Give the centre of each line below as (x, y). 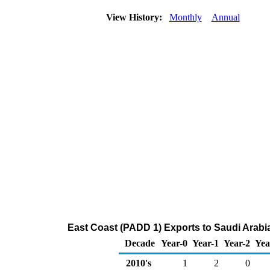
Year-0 (174, 243)
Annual (225, 17)
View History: (135, 17)
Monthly (185, 17)
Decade (140, 243)
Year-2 (237, 243)
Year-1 (206, 243)
